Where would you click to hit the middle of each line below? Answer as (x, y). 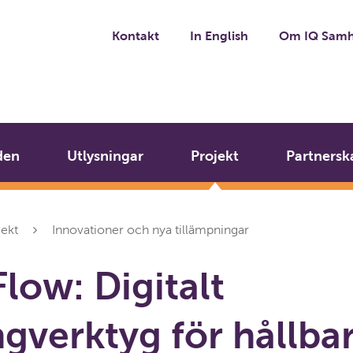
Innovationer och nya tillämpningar (150, 230)
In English (219, 36)
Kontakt (136, 36)
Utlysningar (105, 156)
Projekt (215, 156)
